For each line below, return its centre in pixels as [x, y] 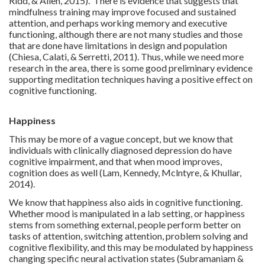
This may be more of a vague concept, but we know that [121, 138]
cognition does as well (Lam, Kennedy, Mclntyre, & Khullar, [125, 172]
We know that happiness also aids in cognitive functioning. [126, 202]
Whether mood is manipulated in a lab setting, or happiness [127, 213]
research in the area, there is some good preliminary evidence [131, 67]
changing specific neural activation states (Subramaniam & [126, 258]
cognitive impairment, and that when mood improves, [115, 161]
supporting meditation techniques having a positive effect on [131, 79]
